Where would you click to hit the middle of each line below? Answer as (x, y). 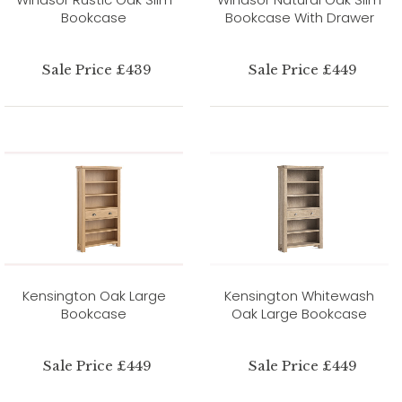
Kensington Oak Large (94, 295)
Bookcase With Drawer (299, 17)
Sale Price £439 (97, 69)
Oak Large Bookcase (299, 313)
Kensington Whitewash (299, 295)
